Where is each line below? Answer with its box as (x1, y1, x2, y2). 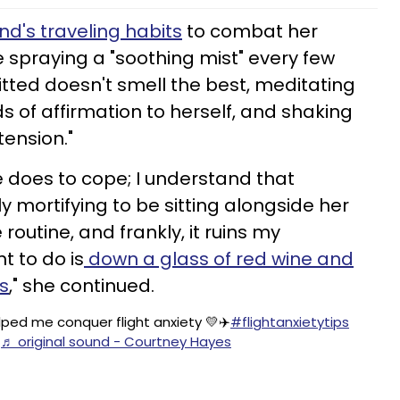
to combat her (182, 19, 318, 44)
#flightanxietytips (230, 312, 349, 331)
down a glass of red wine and (84, 246, 354, 271)
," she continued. (9, 273, 159, 298)
